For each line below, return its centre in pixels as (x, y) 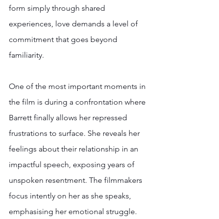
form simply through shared (58, 8)
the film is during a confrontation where (78, 102)
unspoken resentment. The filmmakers (77, 180)
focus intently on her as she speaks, (71, 196)
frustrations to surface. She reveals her (75, 133)
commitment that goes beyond (64, 39)
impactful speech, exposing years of (73, 164)
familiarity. (28, 55)
